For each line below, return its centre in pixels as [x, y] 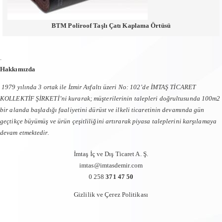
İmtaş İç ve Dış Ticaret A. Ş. [111, 154]
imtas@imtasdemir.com [111, 165]
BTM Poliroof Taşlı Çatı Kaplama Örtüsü [111, 26]
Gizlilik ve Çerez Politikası [111, 194]
